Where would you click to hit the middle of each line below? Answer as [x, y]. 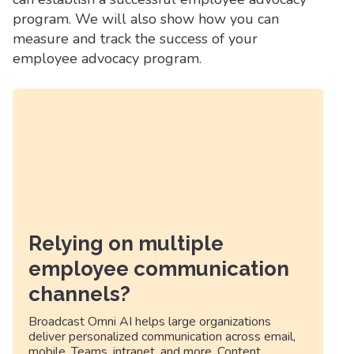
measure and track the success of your [135, 39]
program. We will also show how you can [146, 19]
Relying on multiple [126, 243]
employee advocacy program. [107, 58]
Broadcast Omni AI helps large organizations [150, 322]
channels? [79, 294]
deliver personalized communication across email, [162, 337]
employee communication [159, 269]
